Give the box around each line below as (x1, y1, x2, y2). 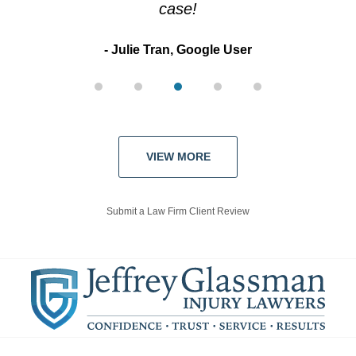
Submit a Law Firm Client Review (106, 206, 250, 218)
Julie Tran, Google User (111, 43, 252, 57)
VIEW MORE (145, 150, 211, 164)
